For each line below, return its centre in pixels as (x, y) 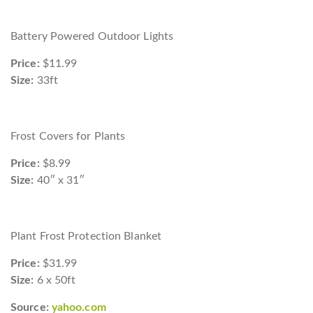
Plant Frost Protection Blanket (86, 236)
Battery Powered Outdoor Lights (92, 36)
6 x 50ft (55, 280)
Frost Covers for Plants (68, 136)
